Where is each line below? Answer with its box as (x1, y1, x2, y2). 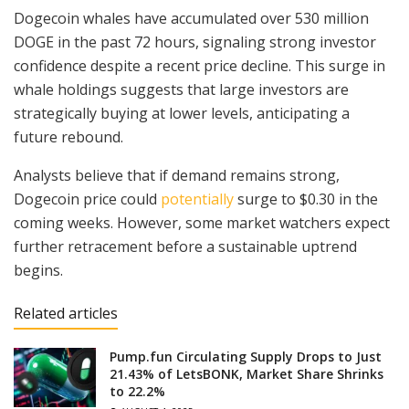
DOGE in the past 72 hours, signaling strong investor (14, 32, 376, 53)
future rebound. (14, 127, 127, 148)
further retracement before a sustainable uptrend (14, 236, 357, 257)
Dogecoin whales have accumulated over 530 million (14, 8, 369, 29)
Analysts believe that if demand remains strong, (14, 165, 340, 186)
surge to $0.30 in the (237, 189, 378, 210)
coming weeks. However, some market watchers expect (14, 213, 390, 234)
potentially (157, 189, 237, 210)
